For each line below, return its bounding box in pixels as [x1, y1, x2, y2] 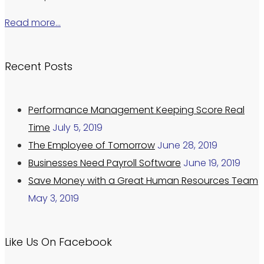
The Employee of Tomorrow [28, 138, 155, 153]
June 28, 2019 [157, 138, 217, 153]
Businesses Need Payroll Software [28, 156, 181, 170]
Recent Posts [5, 59, 72, 74]
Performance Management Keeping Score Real [28, 103, 245, 117]
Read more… [5, 16, 61, 30]
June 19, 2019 [183, 156, 240, 170]
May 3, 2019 [28, 192, 79, 206]
